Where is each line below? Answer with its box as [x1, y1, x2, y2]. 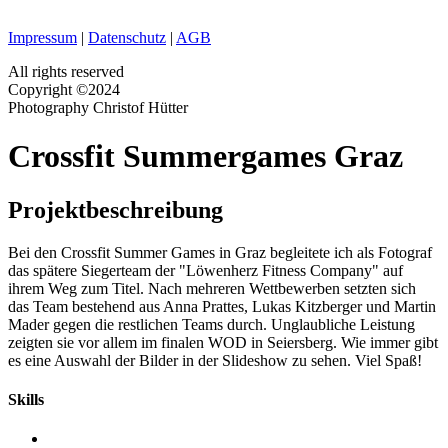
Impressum [8, 29, 77, 46]
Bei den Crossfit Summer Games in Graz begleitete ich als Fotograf [8, 243, 432, 261]
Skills [8, 391, 44, 409]
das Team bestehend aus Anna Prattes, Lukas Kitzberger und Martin [8, 297, 436, 315]
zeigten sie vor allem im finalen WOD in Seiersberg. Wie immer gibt [8, 333, 438, 351]
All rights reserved [8, 63, 124, 80]
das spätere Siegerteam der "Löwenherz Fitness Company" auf [8, 261, 403, 279]
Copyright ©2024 [8, 81, 120, 98]
